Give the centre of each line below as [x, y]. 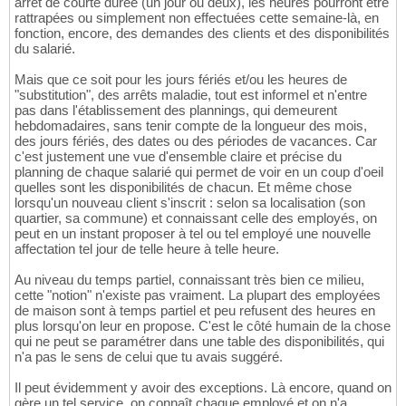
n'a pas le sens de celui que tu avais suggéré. [149, 357]
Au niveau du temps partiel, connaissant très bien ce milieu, [189, 280]
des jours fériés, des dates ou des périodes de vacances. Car [196, 141]
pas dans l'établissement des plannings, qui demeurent [176, 111]
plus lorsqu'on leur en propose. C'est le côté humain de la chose [203, 326]
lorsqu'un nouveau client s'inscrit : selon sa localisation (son [190, 203]
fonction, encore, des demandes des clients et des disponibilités [202, 34]
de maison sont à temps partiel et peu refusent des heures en [195, 311]
